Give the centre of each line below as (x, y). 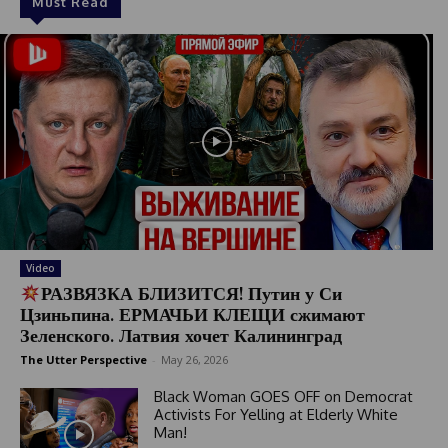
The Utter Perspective (83, 360)
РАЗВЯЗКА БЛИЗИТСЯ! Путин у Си (191, 293)
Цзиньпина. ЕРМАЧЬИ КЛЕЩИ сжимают (192, 314)
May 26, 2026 (194, 360)
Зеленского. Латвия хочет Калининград (181, 335)
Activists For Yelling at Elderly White (275, 415)
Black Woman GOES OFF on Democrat (283, 397)
